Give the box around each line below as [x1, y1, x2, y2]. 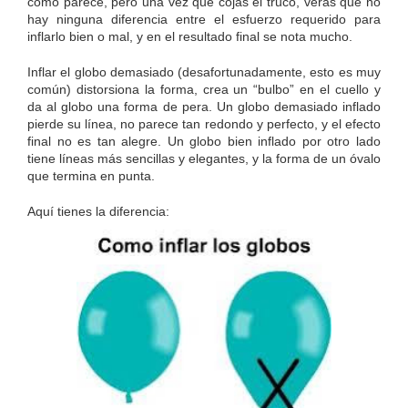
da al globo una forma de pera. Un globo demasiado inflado [27, 99, 381, 115]
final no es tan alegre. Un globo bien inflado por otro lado [27, 134, 381, 149]
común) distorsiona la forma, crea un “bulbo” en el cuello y [27, 82, 381, 97]
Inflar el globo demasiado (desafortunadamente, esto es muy [27, 65, 381, 80]
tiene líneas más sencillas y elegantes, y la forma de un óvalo [27, 151, 381, 167]
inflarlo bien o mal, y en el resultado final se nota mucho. [27, 29, 352, 45]
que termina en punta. [27, 168, 155, 184]
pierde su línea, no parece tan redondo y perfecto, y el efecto [27, 117, 381, 132]
